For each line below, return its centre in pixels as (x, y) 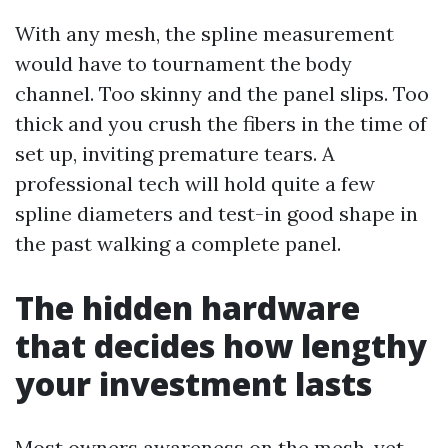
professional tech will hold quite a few (195, 183)
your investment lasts (193, 383)
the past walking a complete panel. (178, 243)
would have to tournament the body (183, 63)
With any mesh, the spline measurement (204, 33)
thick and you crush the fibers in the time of (221, 123)
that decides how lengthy (221, 345)
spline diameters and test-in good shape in (216, 213)
